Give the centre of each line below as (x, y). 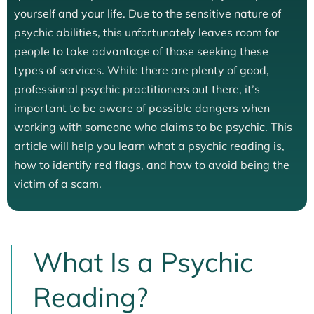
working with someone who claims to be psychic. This (153, 127)
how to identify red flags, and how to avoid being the (152, 165)
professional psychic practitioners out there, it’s (137, 89)
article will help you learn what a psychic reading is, (149, 146)
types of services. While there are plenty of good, (142, 70)
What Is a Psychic (143, 262)
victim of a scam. (58, 184)
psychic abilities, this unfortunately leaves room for (146, 32)
